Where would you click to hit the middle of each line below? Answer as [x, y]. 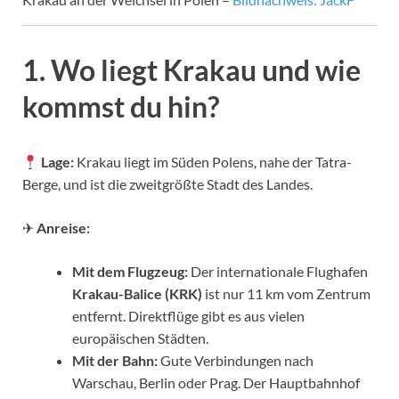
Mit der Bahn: [115, 361]
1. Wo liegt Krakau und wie [191, 70]
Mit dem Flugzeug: [130, 272]
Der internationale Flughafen [278, 272]
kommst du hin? [121, 107]
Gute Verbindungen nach [236, 361]
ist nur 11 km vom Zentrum [286, 294]
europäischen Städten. [140, 338]
